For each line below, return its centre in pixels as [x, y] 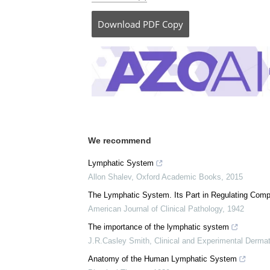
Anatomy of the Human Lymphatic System [162, 259]
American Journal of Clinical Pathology [155, 209]
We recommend [120, 141]
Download [119, 24]
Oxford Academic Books [179, 177]
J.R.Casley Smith [119, 241]
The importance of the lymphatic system [159, 227]
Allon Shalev [110, 177]
